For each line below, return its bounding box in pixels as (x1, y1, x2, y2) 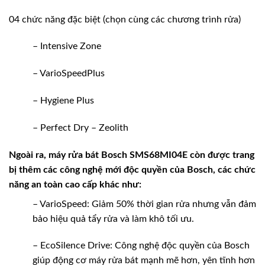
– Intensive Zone (33, 41, 101, 51)
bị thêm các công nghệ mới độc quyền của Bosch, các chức (9, 164, 256, 174)
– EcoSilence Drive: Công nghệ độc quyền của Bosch (33, 241, 250, 251)
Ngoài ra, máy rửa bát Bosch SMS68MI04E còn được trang (9, 150, 254, 160)
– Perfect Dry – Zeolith (33, 122, 128, 132)
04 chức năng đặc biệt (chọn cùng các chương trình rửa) (9, 14, 241, 24)
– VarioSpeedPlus (33, 69, 105, 79)
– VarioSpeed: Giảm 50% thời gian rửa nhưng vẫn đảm (33, 199, 256, 209)
